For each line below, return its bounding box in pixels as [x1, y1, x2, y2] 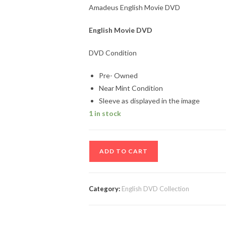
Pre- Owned [99, 71, 138, 80]
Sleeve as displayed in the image [99, 96, 200, 105]
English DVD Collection [122, 185, 189, 193]
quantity [88, 192, 115, 201]
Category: [89, 185, 122, 193]
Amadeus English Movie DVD [89, 3, 180, 12]
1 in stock [89, 109, 121, 118]
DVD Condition [89, 48, 137, 57]
